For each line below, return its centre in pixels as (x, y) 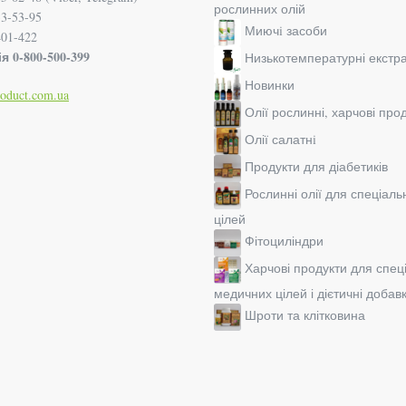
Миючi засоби (286, 31)
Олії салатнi (280, 140)
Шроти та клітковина (305, 315)
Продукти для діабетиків (316, 167)
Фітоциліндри (284, 241)
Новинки (270, 85)
